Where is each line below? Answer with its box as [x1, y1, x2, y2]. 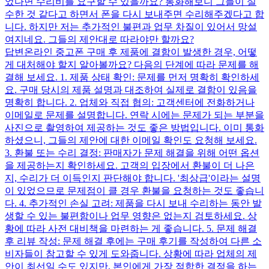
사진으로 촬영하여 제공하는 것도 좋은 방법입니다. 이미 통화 [5, 122, 264, 133]
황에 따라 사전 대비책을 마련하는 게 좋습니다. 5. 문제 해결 [5, 223, 257, 234]
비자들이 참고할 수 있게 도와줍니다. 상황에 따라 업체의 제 [5, 248, 257, 259]
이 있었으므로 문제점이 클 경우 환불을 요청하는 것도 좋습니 [5, 185, 264, 196]
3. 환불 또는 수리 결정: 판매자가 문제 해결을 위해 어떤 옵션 [5, 147, 259, 158]
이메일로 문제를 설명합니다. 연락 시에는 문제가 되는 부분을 [5, 109, 264, 120]
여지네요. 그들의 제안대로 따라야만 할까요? [5, 34, 194, 44]
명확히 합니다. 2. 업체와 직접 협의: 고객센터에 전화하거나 [5, 97, 255, 107]
